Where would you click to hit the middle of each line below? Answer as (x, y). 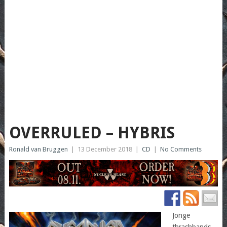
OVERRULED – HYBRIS (92, 133)
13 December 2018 (105, 149)
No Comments (181, 149)
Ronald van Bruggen (38, 149)
